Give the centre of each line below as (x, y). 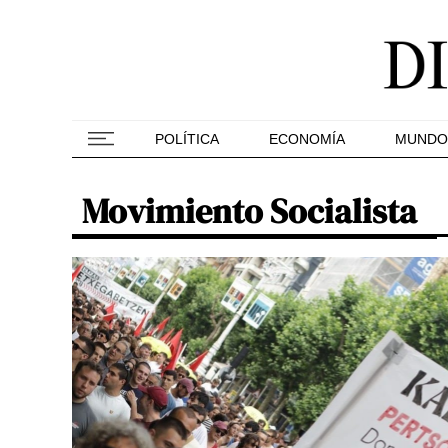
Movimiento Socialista (249, 211)
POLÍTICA (187, 139)
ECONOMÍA (307, 139)
